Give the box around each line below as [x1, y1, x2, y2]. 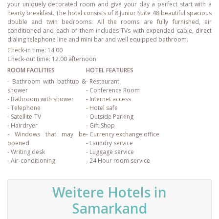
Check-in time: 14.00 [7, 46, 63, 55]
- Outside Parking [86, 112, 133, 121]
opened [7, 139, 29, 148]
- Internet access [86, 95, 131, 104]
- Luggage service [86, 148, 134, 156]
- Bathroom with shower [7, 95, 74, 104]
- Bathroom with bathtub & [7, 77, 86, 86]
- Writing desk [7, 148, 45, 156]
